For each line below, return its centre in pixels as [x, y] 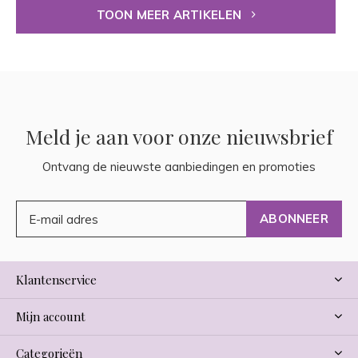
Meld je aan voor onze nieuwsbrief [179, 137]
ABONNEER [294, 219]
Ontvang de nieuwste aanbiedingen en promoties [179, 167]
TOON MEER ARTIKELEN [171, 15]
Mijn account [51, 317]
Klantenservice [56, 280]
